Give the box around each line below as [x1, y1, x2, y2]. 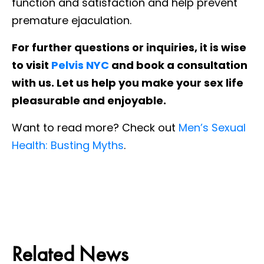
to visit [12, 57, 51, 72]
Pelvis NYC [51, 57, 109, 72]
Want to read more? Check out [12, 120, 179, 135]
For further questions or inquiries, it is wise [12, 39, 246, 55]
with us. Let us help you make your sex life [12, 75, 243, 90]
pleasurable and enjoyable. [12, 93, 166, 108]
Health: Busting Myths [12, 137, 124, 153]
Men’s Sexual [179, 120, 246, 135]
